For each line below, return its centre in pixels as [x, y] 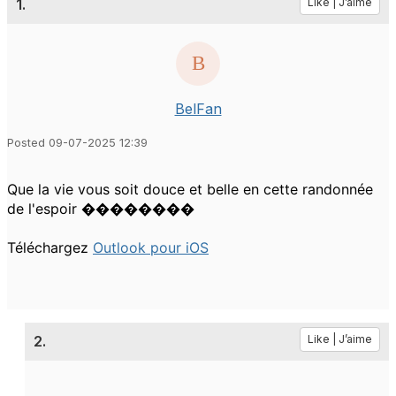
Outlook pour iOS [151, 247]
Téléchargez [50, 247]
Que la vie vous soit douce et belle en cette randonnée [190, 189]
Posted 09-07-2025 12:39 [77, 142]
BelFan [198, 108]
